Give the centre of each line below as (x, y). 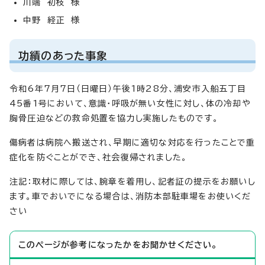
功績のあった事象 (63, 55)
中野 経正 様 (52, 20)
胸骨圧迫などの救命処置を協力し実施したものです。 (114, 118)
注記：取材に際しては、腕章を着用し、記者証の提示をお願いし (132, 181)
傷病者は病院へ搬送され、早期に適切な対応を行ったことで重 (132, 142)
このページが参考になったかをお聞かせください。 (118, 245)
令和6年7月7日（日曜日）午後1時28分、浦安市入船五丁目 (128, 88)
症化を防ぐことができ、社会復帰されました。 (98, 157)
